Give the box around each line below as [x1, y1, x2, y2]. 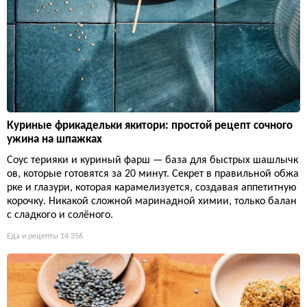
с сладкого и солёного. [7, 209, 113, 221]
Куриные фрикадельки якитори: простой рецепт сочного [7, 119, 293, 132]
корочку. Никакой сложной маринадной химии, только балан [7, 195, 297, 207]
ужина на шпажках [7, 133, 102, 145]
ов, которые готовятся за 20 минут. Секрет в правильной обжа [7, 168, 299, 180]
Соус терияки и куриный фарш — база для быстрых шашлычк [7, 154, 298, 166]
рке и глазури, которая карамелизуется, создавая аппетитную [7, 182, 297, 193]
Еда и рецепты [7, 232, 58, 241]
